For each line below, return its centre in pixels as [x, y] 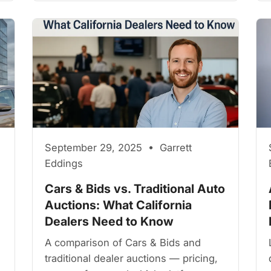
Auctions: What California [119, 205]
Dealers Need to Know [109, 221]
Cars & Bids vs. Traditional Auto [135, 188]
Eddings [64, 163]
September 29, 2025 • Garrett [119, 147]
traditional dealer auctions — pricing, [132, 258]
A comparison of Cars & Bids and [123, 242]
